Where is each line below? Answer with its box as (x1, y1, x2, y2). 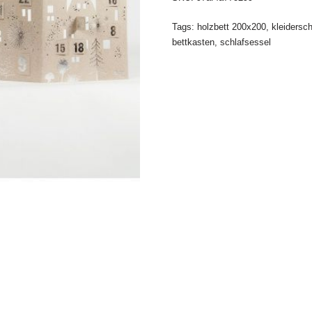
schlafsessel (219, 37, 271, 47)
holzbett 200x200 (196, 22, 266, 32)
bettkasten (171, 37, 214, 47)
